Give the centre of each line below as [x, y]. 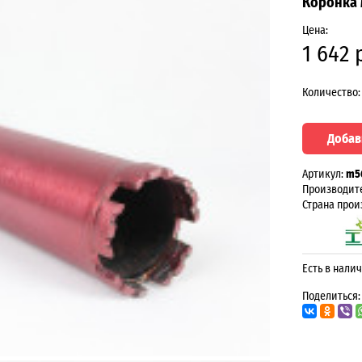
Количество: [331, 92]
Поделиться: [331, 296]
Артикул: [324, 174]
